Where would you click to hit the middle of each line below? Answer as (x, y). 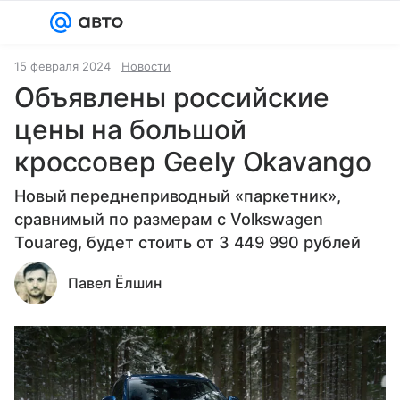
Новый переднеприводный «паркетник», (178, 196)
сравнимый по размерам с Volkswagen (169, 219)
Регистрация (133, 46)
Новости (146, 66)
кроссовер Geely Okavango (193, 162)
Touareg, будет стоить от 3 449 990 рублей (188, 242)
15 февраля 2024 (62, 66)
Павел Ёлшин (115, 283)
